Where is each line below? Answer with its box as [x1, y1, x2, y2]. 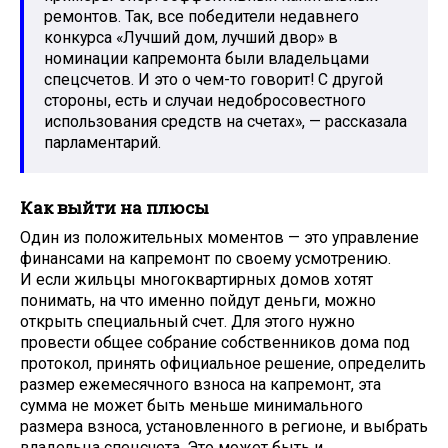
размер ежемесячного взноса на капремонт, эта [20, 375, 381, 395]
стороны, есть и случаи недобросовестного [44, 90, 366, 110]
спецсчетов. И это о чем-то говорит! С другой [44, 69, 383, 89]
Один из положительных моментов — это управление [20, 228, 419, 248]
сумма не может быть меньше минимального [20, 396, 363, 416]
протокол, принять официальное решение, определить [20, 354, 426, 374]
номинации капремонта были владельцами [44, 48, 369, 68]
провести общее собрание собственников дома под [20, 333, 410, 353]
